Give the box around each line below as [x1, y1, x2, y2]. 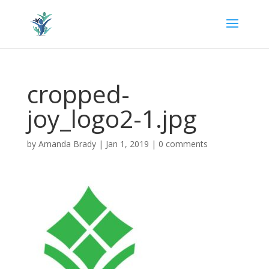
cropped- [26, 77, 130, 110]
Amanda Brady [38, 138, 96, 150]
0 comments [158, 138, 208, 150]
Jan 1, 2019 [105, 138, 149, 150]
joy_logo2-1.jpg [26, 101, 197, 135]
